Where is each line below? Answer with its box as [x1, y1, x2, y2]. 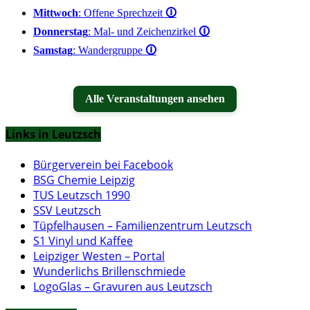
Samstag [33, 44, 73, 57]
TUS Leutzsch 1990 [33, 187, 130, 203]
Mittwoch [33, 7, 78, 19]
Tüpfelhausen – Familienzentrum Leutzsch [33, 217, 252, 233]
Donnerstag [33, 26, 88, 38]
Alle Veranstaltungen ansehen [85, 93, 225, 105]
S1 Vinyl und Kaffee [33, 232, 133, 248]
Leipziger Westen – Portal [33, 248, 165, 264]
